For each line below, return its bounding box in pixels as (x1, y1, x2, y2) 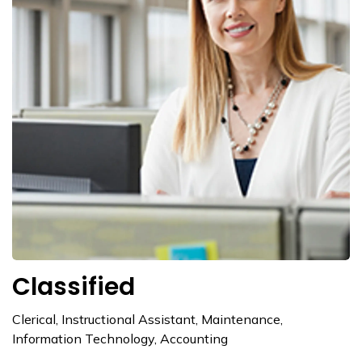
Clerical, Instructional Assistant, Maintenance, (12, 311, 283, 328)
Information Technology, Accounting (12, 330, 228, 347)
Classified (12, 270, 135, 305)
